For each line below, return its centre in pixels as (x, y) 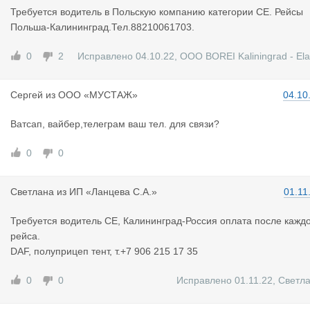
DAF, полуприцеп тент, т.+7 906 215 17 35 (104, 251)
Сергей (27, 95)
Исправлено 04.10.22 (126, 56)
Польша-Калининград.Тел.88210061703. (102, 27)
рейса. (25, 236)
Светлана (32, 192)
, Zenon (197, 71)
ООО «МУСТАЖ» (98, 95)
